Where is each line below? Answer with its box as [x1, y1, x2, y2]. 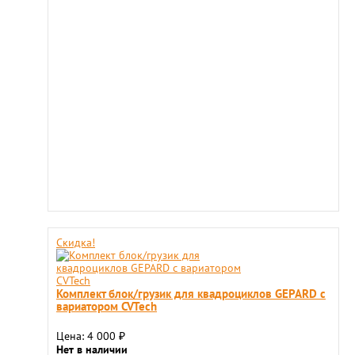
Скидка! [56, 235, 95, 250]
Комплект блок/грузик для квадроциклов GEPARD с [56, 285, 326, 301]
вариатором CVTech [56, 298, 157, 314]
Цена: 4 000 [56, 329, 119, 343]
